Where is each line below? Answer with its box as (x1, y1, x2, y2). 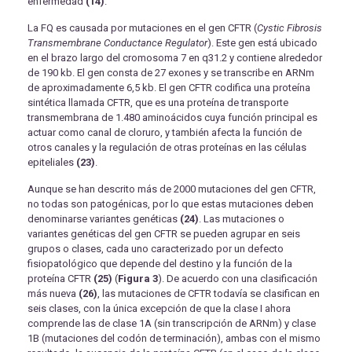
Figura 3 (118, 273, 158, 285)
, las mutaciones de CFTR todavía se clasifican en (97, 288, 320, 300)
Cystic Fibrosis (257, 22, 322, 35)
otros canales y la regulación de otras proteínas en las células (27, 141, 306, 154)
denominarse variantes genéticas (27, 213, 180, 225)
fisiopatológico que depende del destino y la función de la (27, 258, 292, 270)
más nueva (27, 288, 79, 300)
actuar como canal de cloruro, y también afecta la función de (27, 126, 302, 139)
